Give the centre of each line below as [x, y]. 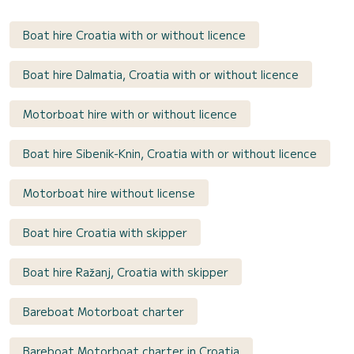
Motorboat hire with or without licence [130, 113]
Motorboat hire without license [109, 192]
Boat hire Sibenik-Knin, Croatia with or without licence [170, 153]
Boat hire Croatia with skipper [105, 232]
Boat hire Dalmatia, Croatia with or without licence [161, 74]
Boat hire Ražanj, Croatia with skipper [126, 271]
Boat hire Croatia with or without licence [134, 34]
